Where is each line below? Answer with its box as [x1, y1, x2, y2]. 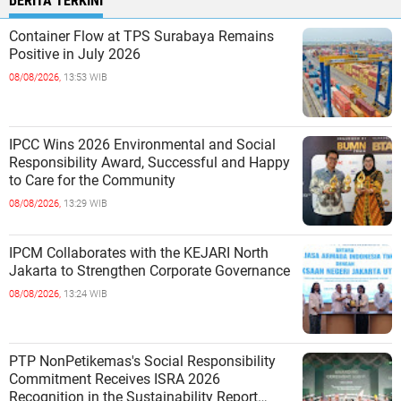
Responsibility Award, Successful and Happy [9, 154, 290, 172]
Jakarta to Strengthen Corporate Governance [61, 262, 290, 280]
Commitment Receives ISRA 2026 [9, 371, 220, 388]
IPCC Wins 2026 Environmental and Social [9, 136, 276, 154]
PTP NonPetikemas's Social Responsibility [9, 353, 144, 371]
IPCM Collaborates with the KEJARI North [9, 244, 269, 262]
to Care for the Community [9, 172, 175, 190]
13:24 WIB [64, 288, 107, 301]
